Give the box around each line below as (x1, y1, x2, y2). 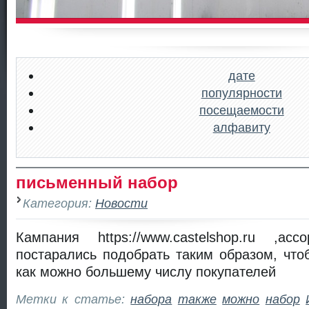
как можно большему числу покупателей (16, 263, 276, 279)
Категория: (23, 195, 95, 210)
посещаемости (199, 103, 284, 117)
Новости (95, 195, 148, 210)
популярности (201, 86, 282, 100)
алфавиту (212, 120, 270, 134)
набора (130, 292, 172, 307)
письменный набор (16, 174, 178, 192)
